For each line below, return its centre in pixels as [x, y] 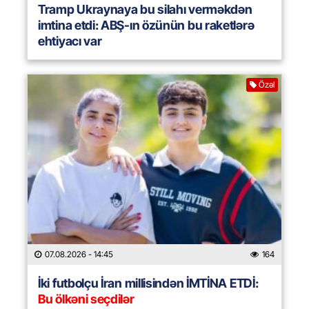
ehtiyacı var [70, 41]
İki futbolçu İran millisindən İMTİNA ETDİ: [148, 283]
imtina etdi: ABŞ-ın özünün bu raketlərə [146, 26]
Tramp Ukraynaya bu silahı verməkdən [145, 10]
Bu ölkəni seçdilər [86, 299]
